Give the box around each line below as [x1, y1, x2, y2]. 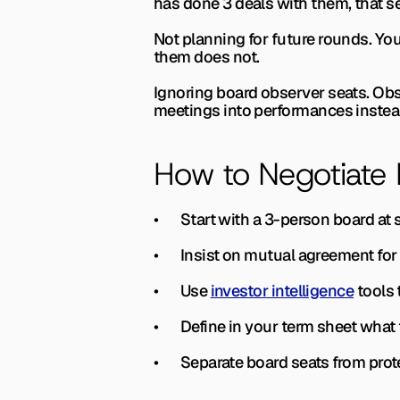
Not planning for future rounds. [154, 29, 375, 49]
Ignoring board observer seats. [154, 82, 373, 103]
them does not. [154, 46, 260, 67]
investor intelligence [210, 280, 354, 301]
